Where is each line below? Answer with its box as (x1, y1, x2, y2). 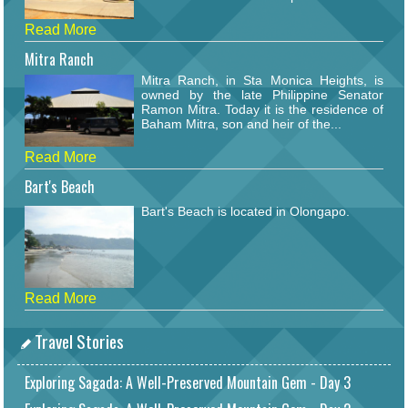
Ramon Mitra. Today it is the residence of (141, 101, 383, 117)
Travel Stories (31, 328, 124, 355)
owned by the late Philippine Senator (141, 87, 383, 102)
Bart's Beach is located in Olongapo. (141, 204, 350, 219)
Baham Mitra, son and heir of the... (141, 116, 342, 131)
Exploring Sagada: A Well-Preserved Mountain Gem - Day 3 (25, 372, 351, 394)
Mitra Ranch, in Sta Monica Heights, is (141, 72, 383, 87)
